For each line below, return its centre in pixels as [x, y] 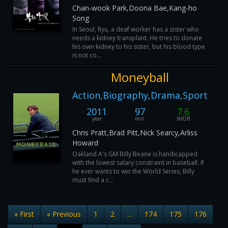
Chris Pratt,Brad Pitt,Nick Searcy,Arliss [135, 133]
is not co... [87, 55]
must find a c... [93, 180]
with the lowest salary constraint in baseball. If [138, 163]
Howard [85, 143]
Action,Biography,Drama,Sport [140, 95]
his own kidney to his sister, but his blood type [139, 47]
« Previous [64, 214]
